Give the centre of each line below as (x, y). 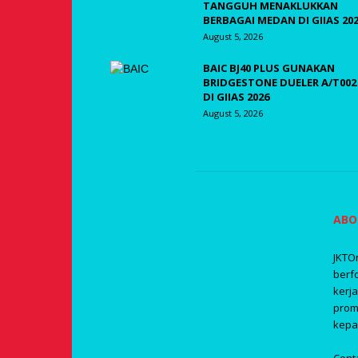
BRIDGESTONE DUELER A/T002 (280, 82)
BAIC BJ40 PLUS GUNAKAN (269, 68)
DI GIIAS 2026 (236, 97)
